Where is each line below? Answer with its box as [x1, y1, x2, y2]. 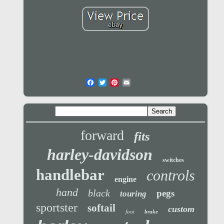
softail [87, 202, 116, 214]
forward [80, 127, 124, 143]
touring [120, 189, 147, 199]
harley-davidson [46, 145, 152, 164]
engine [114, 175, 136, 184]
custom [168, 204, 195, 214]
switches [162, 156, 184, 164]
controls [146, 167, 195, 184]
